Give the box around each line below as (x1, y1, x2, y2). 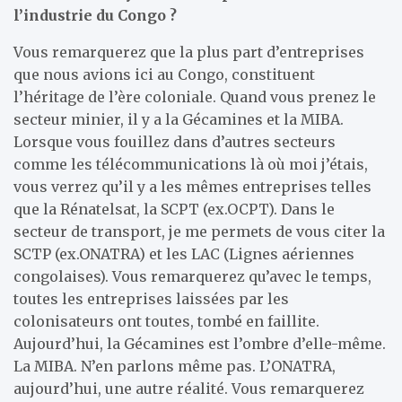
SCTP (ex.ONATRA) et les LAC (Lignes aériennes (13, 244, 354, 263)
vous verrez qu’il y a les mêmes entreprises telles (13, 177, 371, 196)
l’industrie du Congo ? (13, 5, 177, 24)
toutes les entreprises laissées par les (13, 289, 289, 308)
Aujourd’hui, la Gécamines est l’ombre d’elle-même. (13, 334, 386, 353)
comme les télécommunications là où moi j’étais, (13, 154, 368, 173)
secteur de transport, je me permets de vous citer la (13, 222, 385, 240)
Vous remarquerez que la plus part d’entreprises (13, 42, 364, 61)
